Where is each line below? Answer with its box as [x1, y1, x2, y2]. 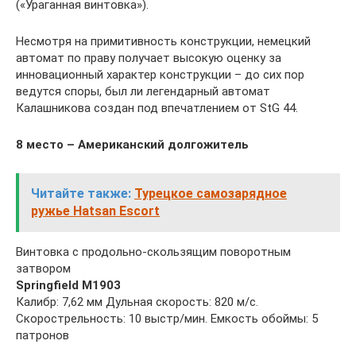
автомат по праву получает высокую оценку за [16, 51, 281, 65]
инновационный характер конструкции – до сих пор [16, 68, 304, 82]
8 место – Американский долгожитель [16, 137, 249, 152]
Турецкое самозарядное [134, 186, 287, 201]
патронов [16, 328, 69, 342]
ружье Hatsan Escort [31, 203, 160, 219]
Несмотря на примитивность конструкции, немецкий [16, 34, 311, 48]
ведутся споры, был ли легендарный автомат [16, 84, 270, 99]
